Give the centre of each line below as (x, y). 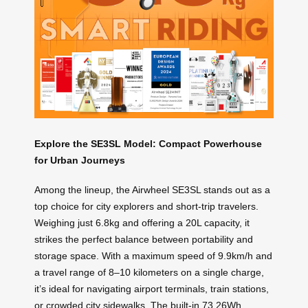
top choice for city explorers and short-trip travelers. (146, 206)
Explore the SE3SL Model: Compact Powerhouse (148, 144)
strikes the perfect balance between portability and (144, 239)
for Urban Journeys (80, 161)
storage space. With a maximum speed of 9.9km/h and (153, 255)
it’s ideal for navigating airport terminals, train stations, (152, 288)
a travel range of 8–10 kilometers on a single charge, (149, 272)
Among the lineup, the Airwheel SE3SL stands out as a (152, 189)
